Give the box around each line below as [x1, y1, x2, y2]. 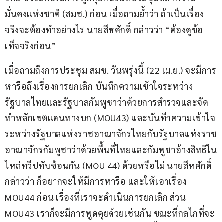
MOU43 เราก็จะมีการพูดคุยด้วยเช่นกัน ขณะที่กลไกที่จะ [5, 207, 215, 219]
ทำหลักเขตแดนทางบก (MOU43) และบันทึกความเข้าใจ [5, 112, 215, 124]
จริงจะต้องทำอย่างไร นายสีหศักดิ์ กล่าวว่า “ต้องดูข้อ [5, 24, 203, 36]
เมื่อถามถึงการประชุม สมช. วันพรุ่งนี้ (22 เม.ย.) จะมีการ [5, 64, 216, 76]
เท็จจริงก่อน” [5, 40, 58, 52]
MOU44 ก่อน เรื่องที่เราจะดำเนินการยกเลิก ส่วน [5, 191, 188, 203]
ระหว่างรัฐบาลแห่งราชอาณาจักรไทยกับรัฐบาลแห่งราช [5, 128, 217, 140]
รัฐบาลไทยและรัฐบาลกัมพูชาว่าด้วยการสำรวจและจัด [5, 96, 208, 108]
